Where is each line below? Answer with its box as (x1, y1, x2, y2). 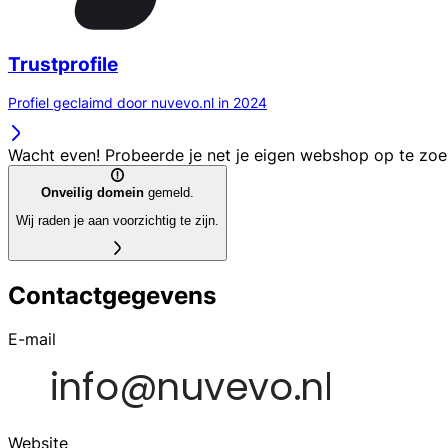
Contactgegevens (8, 280, 216, 310)
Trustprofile (8, 52, 118, 76)
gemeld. (144, 184, 194, 200)
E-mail (8, 329, 56, 350)
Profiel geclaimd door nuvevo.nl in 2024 (8, 94, 267, 112)
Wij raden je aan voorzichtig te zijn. (16, 212, 219, 228)
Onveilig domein (41, 184, 144, 200)
